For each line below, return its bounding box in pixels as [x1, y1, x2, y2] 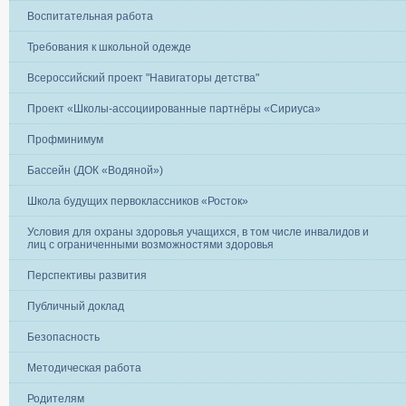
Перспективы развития [27, 268, 147, 282]
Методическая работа [27, 361, 141, 374]
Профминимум [27, 132, 103, 146]
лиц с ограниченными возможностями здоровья [27, 237, 274, 251]
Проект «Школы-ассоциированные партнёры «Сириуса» [27, 101, 321, 115]
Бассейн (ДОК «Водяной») [27, 163, 163, 177]
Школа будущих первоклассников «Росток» [27, 194, 248, 208]
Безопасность [27, 330, 100, 343]
